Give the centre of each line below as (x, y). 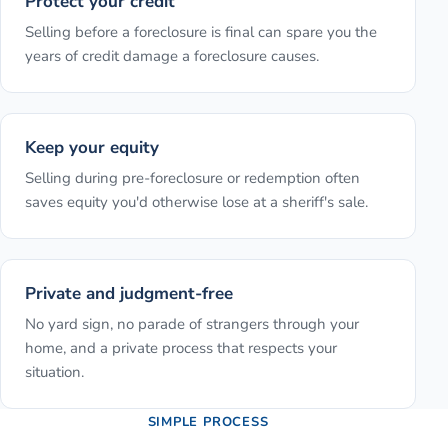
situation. (54, 372)
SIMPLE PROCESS (208, 422)
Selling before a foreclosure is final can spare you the (201, 32)
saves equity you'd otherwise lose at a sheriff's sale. (196, 202)
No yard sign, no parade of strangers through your (192, 324)
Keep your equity (92, 148)
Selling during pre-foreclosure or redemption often (192, 178)
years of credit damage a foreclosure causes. (172, 56)
